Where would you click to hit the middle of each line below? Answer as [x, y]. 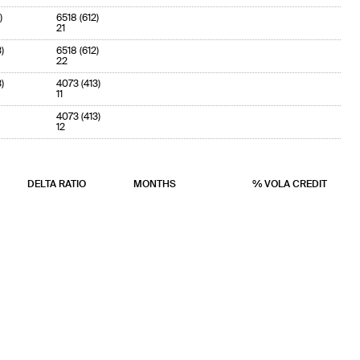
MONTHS [155, 184]
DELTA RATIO [57, 184]
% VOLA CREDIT [289, 184]
